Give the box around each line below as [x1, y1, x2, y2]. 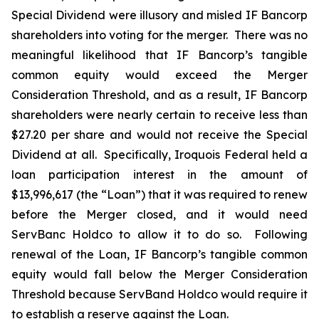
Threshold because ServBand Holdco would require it [11, 287, 308, 301]
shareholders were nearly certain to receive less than [11, 108, 308, 122]
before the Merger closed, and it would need [11, 207, 308, 221]
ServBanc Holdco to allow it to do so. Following [11, 227, 308, 241]
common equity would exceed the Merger [11, 68, 308, 82]
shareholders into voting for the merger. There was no [11, 28, 308, 42]
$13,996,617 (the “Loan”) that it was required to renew [11, 187, 308, 202]
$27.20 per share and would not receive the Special [11, 127, 308, 142]
